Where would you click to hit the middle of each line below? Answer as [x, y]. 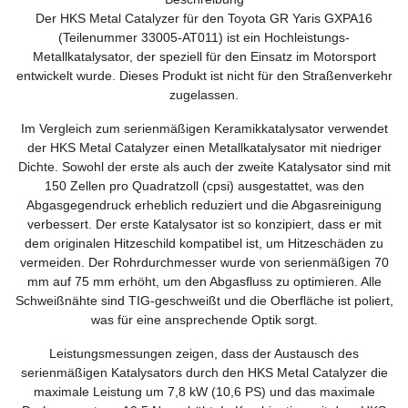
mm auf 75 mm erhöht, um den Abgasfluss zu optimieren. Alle [204, 281]
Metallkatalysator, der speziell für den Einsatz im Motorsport [204, 56]
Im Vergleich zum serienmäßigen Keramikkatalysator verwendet [204, 128]
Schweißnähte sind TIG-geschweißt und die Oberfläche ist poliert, [204, 300]
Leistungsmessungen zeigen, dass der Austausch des [204, 353]
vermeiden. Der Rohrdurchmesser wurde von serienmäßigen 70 [204, 262]
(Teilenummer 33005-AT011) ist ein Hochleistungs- [204, 37]
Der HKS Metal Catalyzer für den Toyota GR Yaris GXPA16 [204, 18]
